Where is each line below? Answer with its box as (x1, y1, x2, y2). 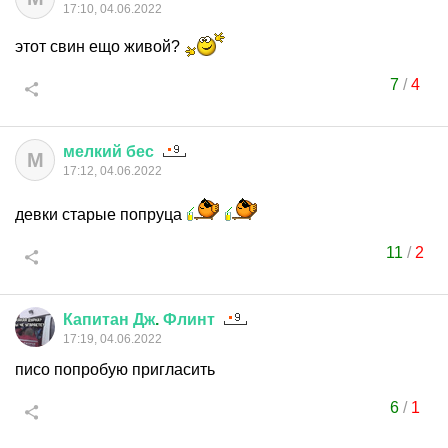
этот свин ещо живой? (15, 38, 184, 55)
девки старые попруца (15, 206, 186, 223)
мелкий (63, 143, 122, 160)
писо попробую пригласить (15, 361, 215, 378)
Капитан (63, 311, 129, 328)
